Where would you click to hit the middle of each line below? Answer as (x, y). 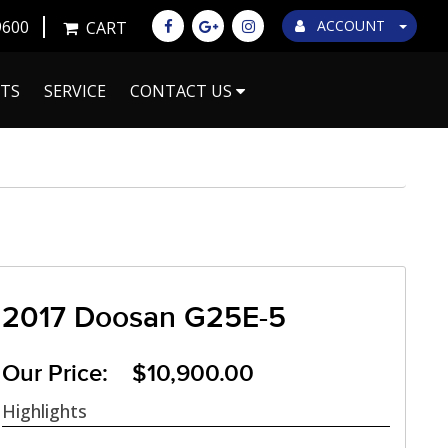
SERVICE (75, 91)
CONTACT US (183, 91)
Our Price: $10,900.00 (128, 373)
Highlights (44, 410)
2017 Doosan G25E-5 (144, 318)
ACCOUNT (351, 25)
